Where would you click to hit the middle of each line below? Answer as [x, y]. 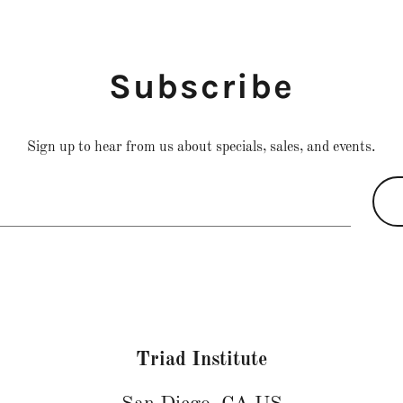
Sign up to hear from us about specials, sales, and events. [201, 148]
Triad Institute [201, 360]
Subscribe [201, 86]
